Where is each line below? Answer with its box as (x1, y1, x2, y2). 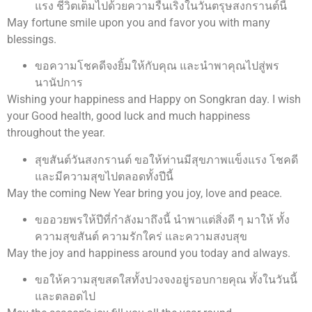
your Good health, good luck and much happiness (7, 109, 250, 123)
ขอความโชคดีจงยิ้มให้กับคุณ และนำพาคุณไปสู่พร (35, 59, 279, 73)
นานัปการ (35, 76, 83, 90)
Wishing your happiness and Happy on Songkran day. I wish (7, 93, 301, 107)
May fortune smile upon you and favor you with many (7, 15, 270, 29)
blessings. (7, 32, 56, 46)
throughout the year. (7, 126, 105, 140)
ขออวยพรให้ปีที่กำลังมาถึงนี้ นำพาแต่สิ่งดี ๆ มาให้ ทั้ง (35, 213, 290, 226)
